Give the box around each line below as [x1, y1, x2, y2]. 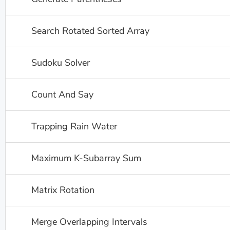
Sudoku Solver [31, 56, 90, 69]
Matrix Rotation [31, 184, 94, 196]
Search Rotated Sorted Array [31, 25, 149, 37]
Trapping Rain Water [31, 120, 117, 132]
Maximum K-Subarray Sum [31, 152, 141, 164]
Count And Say [31, 88, 93, 101]
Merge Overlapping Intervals [31, 216, 147, 228]
